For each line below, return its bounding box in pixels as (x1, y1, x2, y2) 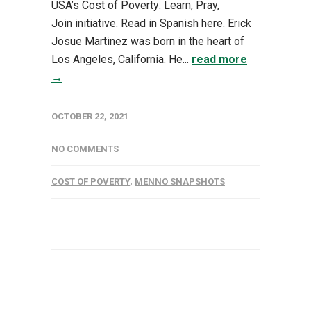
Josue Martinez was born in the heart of (51, 34, 244, 48)
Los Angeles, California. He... (51, 52, 192, 66)
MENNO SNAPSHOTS (135, 176, 225, 187)
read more (192, 52, 247, 66)
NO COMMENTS (51, 143, 119, 154)
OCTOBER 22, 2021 (51, 110, 128, 121)
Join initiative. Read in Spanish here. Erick (51, 16, 251, 30)
